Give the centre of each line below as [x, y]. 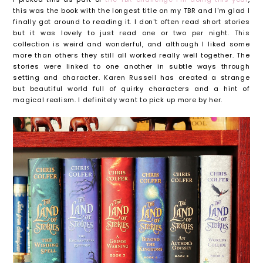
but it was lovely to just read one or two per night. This [131, 33]
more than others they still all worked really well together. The [131, 55]
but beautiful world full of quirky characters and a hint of [131, 88]
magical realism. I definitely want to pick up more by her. [118, 100]
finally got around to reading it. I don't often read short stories [131, 21]
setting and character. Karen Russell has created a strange [131, 77]
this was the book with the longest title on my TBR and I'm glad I [131, 10]
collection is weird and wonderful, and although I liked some [131, 44]
